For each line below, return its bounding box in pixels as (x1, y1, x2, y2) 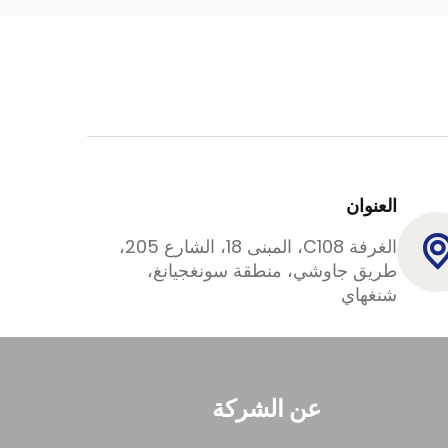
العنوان (346, 192, 397, 218)
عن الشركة (212, 391, 321, 425)
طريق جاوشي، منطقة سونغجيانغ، (147, 257, 397, 283)
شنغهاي (341, 281, 397, 307)
